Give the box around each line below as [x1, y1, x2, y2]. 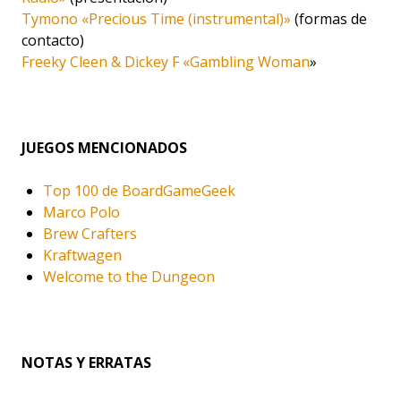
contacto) [21, 30, 84, 50]
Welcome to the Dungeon [43, 266, 215, 286]
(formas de [291, 8, 367, 29]
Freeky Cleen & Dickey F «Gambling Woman [21, 51, 310, 72]
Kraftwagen [43, 244, 122, 265]
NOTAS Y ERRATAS [21, 352, 151, 372]
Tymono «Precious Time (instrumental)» [21, 8, 291, 29]
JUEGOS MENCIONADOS [21, 137, 187, 158]
